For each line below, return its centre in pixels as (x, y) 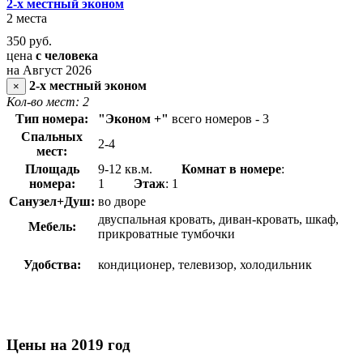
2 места (27, 18)
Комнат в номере (231, 169)
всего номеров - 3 (220, 118)
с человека (67, 55)
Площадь (52, 169)
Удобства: (52, 264)
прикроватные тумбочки (167, 233)
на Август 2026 (49, 70)
